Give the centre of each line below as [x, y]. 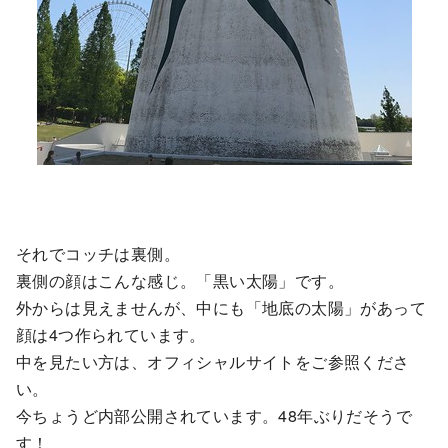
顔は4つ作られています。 [111, 334]
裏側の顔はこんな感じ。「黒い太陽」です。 [180, 280]
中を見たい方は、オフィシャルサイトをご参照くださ [213, 361]
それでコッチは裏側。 [98, 253]
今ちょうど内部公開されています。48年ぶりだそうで [214, 415]
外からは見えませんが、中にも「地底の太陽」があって [221, 307]
